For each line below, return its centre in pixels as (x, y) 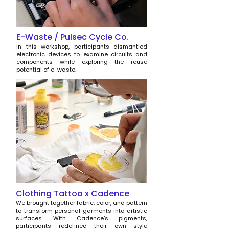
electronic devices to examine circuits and (82, 54)
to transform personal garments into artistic (82, 211)
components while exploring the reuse (82, 62)
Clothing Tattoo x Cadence (73, 193)
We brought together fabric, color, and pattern (82, 203)
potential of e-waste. (46, 70)
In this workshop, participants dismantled (82, 47)
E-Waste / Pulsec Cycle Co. (73, 37)
